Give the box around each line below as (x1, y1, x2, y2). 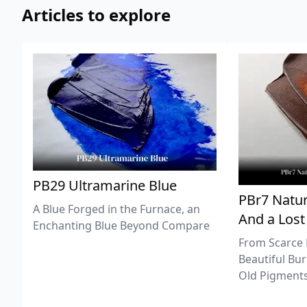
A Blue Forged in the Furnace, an (33, 201, 200, 217)
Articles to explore (22, 3, 171, 26)
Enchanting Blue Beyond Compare (33, 217, 210, 233)
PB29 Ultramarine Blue (33, 175, 177, 195)
